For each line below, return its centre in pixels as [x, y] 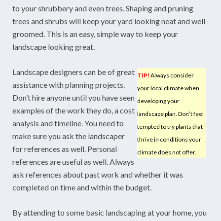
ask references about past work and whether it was [98, 174]
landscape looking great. [54, 46]
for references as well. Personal [65, 148]
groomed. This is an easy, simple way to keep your [95, 34]
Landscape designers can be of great [74, 72]
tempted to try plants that [170, 126]
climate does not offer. [167, 152]
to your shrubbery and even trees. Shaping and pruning [103, 8]
